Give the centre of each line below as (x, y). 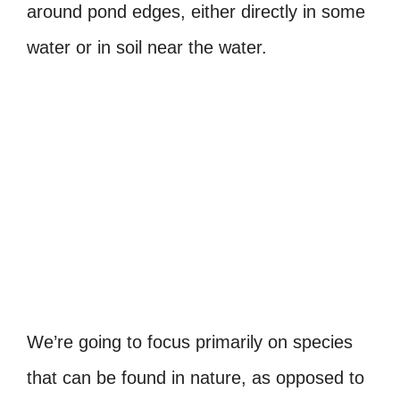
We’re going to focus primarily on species (190, 342)
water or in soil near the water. (147, 48)
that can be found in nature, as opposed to (196, 378)
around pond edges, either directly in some (196, 12)
